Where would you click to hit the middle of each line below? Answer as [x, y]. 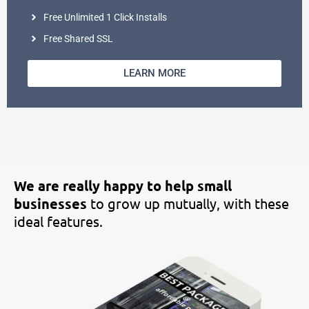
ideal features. [58, 221]
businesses [50, 203]
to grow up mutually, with [171, 203]
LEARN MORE [154, 73]
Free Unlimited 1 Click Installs [105, 17]
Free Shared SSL [78, 38]
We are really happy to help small [123, 185]
